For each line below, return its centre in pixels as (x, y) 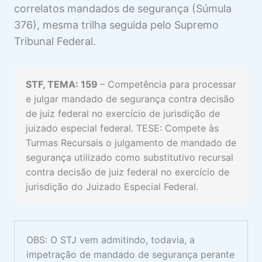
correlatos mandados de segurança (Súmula (123, 8)
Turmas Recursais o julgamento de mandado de (131, 142)
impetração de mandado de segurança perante (130, 255)
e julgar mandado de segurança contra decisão (130, 99)
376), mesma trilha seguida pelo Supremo (116, 25)
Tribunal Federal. (56, 41)
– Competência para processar (168, 84)
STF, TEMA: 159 (63, 84)
